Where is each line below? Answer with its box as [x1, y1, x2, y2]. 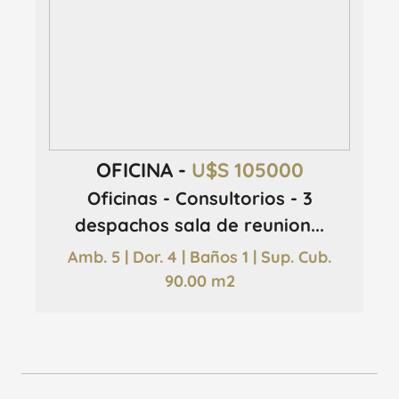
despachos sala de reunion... [75, 214, 324, 237]
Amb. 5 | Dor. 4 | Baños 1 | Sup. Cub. [68, 246, 331, 267]
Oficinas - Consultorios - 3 [86, 187, 313, 210]
